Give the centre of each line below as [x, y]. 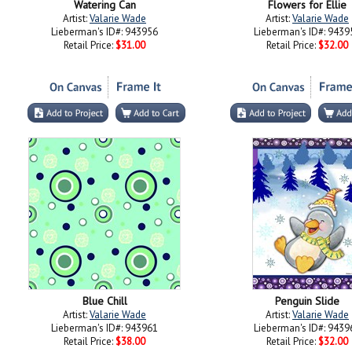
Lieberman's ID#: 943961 [104, 328]
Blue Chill [104, 301]
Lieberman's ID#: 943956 [104, 32]
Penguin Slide [307, 301]
